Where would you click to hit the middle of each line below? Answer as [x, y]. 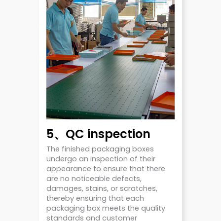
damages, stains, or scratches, [102, 189]
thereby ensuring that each [95, 199]
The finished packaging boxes [100, 149]
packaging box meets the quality [106, 208]
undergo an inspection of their [101, 159]
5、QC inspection [98, 134]
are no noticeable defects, [94, 179]
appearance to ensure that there [106, 169]
